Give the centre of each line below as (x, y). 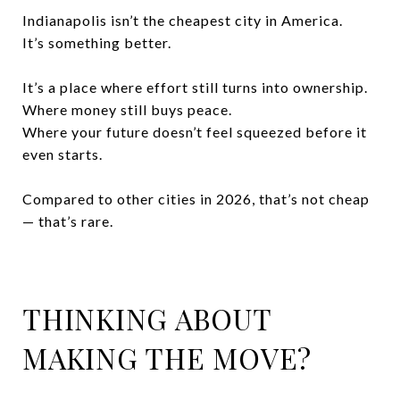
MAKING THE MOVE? (167, 357)
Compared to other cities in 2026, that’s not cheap (196, 198)
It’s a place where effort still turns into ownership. (195, 87)
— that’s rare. (68, 221)
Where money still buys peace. (127, 109)
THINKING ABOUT (147, 318)
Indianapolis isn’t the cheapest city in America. (183, 20)
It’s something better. (97, 42)
